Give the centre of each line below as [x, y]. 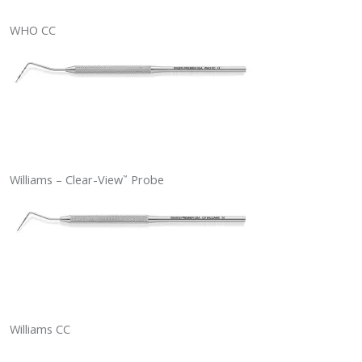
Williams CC [40, 330]
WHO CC [33, 31]
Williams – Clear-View [66, 180]
